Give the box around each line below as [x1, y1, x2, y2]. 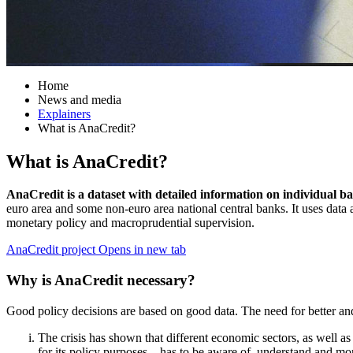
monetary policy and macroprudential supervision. [6, 216, 255, 230]
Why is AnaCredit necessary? [6, 272, 195, 289]
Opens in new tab [95, 243, 186, 257]
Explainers [38, 106, 91, 121]
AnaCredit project [6, 243, 95, 257]
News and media [38, 92, 121, 106]
